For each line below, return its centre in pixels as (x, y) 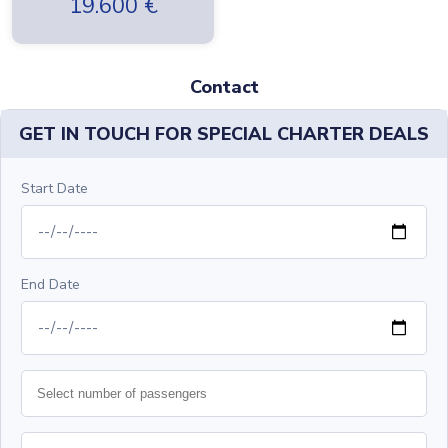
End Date (50, 285)
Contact (224, 87)
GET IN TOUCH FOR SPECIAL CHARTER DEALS (224, 134)
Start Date (54, 189)
